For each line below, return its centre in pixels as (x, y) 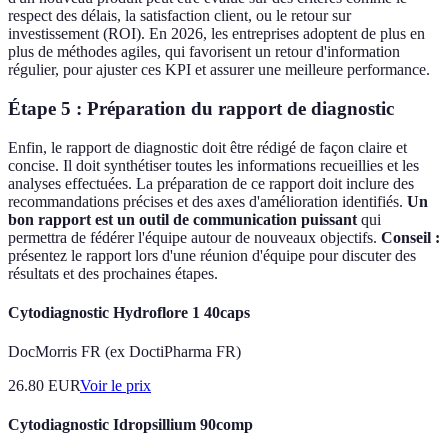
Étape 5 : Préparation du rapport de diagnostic (201, 108)
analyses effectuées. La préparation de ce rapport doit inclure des (211, 183)
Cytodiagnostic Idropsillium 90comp (130, 425)
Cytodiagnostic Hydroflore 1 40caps (129, 312)
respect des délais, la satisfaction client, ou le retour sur (179, 16)
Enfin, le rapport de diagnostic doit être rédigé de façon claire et (207, 147)
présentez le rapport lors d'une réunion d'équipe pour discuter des (212, 255)
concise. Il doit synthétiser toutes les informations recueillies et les (213, 165)
